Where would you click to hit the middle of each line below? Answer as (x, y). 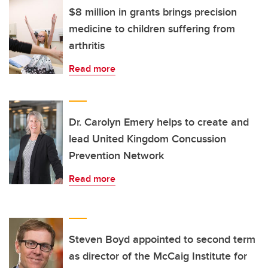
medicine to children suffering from (152, 29)
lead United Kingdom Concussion (147, 139)
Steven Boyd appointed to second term (162, 240)
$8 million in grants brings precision (153, 12)
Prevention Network (116, 156)
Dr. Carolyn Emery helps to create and (159, 122)
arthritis (87, 46)
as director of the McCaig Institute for (158, 256)
